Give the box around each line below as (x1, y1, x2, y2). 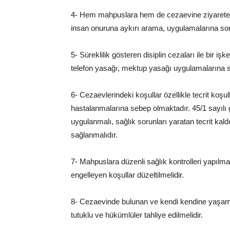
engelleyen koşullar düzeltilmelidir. (71, 170, 184, 179)
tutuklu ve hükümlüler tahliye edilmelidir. (71, 210, 203, 219)
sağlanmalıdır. (71, 130, 118, 139)
